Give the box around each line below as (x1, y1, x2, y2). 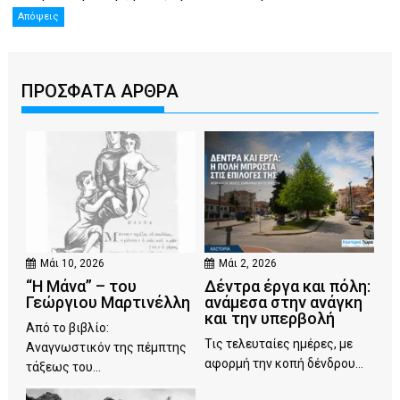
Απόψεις (18, 11, 60, 23)
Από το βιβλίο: (26, 321, 110, 336)
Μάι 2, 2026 (219, 257, 277, 271)
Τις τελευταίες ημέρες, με (204, 337, 353, 352)
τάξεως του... (26, 360, 102, 375)
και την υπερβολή (204, 309, 335, 329)
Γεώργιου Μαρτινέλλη (26, 293, 191, 312)
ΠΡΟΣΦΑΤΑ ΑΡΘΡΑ (21, 80, 179, 103)
